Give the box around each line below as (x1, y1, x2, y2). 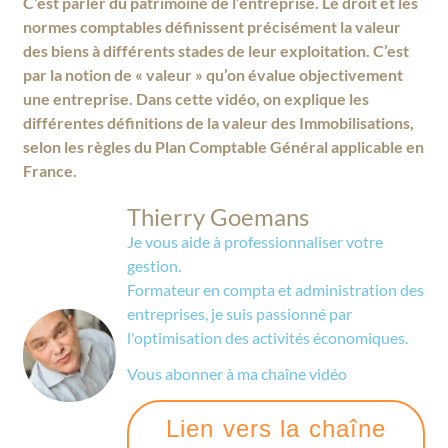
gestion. (127, 255, 182, 275)
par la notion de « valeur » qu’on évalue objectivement (23, 65, 404, 85)
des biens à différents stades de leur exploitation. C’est (23, 41, 410, 61)
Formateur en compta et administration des (127, 279, 425, 299)
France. (23, 161, 78, 181)
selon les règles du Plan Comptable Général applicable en (23, 137, 425, 157)
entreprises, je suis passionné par (127, 303, 353, 323)
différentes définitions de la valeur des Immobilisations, (23, 113, 415, 133)
